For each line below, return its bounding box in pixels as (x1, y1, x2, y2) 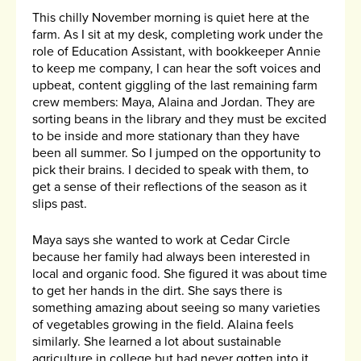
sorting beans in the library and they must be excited (32, 111, 326, 128)
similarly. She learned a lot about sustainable (32, 334, 281, 351)
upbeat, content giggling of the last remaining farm (32, 77, 317, 94)
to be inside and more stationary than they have (32, 128, 300, 145)
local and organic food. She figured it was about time (32, 266, 327, 283)
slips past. (32, 196, 87, 213)
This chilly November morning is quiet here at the (32, 10, 309, 27)
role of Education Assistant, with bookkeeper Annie (32, 44, 321, 60)
